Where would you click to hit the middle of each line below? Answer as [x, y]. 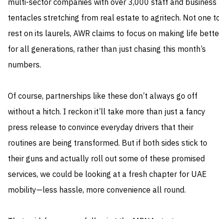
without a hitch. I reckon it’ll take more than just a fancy [107, 112]
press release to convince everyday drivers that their [101, 128]
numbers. [24, 65]
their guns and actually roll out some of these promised [106, 159]
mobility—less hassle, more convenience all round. [97, 190]
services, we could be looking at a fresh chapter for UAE [107, 175]
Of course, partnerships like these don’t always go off [103, 97]
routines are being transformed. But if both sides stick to [108, 143]
